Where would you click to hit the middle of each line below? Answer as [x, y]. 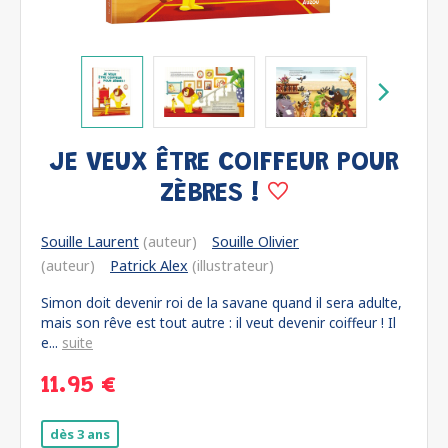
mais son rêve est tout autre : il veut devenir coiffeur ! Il [218, 322]
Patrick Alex [149, 265]
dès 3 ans [80, 434]
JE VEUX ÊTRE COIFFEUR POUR [224, 163]
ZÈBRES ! [214, 194]
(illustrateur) [231, 265]
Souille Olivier [255, 241]
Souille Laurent [90, 241]
